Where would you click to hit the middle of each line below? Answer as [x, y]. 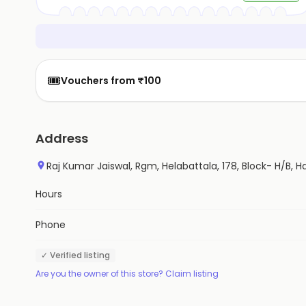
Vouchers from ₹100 [111, 81]
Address [62, 138]
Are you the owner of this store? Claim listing [127, 274]
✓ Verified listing [75, 255]
